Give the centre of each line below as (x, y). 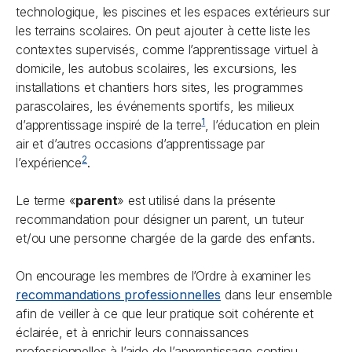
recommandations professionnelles (118, 295)
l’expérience (49, 163)
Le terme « (46, 200)
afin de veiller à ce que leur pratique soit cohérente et (165, 313)
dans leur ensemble (276, 295)
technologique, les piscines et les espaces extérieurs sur (173, 12)
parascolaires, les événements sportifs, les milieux (155, 106)
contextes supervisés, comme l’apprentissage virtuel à (167, 49)
